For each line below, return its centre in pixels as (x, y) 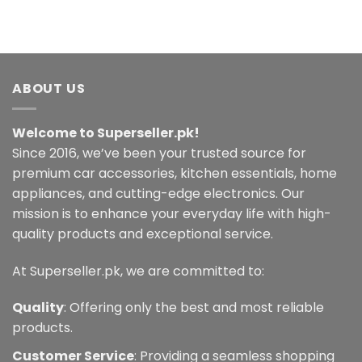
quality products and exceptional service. (143, 234)
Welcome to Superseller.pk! (106, 133)
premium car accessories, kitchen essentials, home (175, 173)
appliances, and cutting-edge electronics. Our (158, 193)
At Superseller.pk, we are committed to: (138, 271)
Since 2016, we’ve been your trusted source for (159, 153)
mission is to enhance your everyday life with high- (172, 213)
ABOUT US (49, 89)
